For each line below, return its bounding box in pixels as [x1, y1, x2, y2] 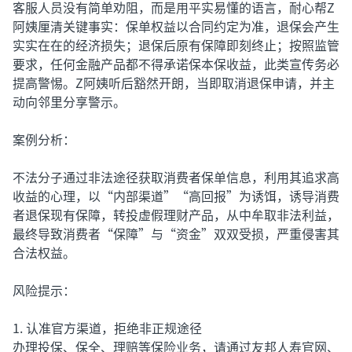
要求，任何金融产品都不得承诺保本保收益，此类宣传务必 [13, 54, 339, 73]
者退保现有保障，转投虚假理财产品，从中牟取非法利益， [13, 205, 339, 224]
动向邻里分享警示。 [13, 92, 126, 111]
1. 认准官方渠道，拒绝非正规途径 [13, 318, 202, 337]
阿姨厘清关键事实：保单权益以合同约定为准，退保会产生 [13, 16, 339, 35]
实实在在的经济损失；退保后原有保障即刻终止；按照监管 [13, 35, 339, 54]
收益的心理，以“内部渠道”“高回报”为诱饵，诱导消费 [13, 186, 339, 205]
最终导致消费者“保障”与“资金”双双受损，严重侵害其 [13, 224, 339, 243]
